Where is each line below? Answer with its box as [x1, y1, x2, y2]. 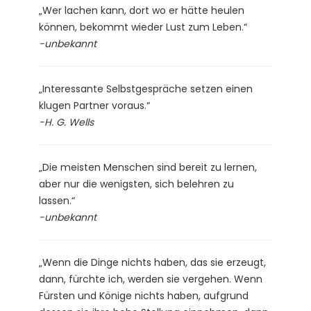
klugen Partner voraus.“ [39, 98, 150, 112]
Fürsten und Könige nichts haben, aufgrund [39, 288, 249, 303]
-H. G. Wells [39, 115, 94, 129]
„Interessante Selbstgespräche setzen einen [39, 81, 253, 96]
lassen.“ [39, 193, 75, 208]
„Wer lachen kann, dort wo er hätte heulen [39, 3, 244, 17]
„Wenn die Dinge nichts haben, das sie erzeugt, [39, 255, 266, 269]
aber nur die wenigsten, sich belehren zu [39, 176, 234, 191]
